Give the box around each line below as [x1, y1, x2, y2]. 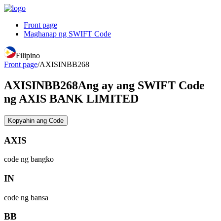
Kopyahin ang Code [8, 116, 64, 124]
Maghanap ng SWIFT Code [24, 30, 111, 38]
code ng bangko [4, 155, 54, 164]
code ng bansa [4, 193, 48, 202]
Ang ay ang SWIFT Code [78, 78, 205, 92]
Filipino [16, 51, 40, 60]
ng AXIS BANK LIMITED [4, 92, 139, 105]
